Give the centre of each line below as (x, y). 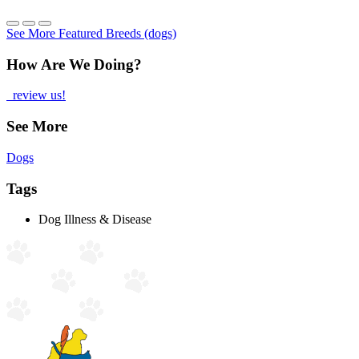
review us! (38, 95)
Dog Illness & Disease (95, 220)
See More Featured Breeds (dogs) (91, 33)
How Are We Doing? (74, 64)
